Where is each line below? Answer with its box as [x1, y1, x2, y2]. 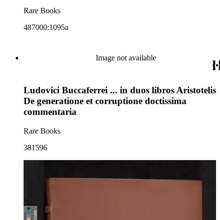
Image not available [95, 53, 156, 62]
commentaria [24, 107, 77, 117]
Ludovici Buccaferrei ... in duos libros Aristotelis [24, 85, 216, 96]
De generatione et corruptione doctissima [24, 96, 187, 107]
